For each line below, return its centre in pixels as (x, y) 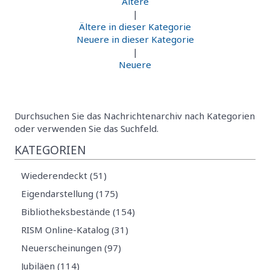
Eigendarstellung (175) (70, 194)
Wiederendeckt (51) (64, 176)
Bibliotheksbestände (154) (78, 212)
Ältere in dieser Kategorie (135, 26)
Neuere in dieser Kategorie (135, 39)
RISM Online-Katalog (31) (75, 230)
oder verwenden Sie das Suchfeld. (86, 128)
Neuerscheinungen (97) (71, 248)
